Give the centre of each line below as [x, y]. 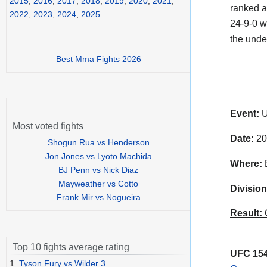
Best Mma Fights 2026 [98, 59]
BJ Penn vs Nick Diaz [98, 170]
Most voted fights [48, 126]
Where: [246, 163]
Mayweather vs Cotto [98, 184]
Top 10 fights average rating [71, 247]
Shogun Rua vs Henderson [98, 143]
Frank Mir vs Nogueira [98, 198]
